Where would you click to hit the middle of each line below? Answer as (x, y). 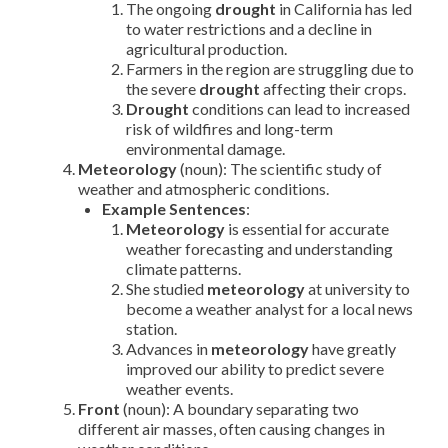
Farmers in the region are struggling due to (270, 68)
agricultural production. (206, 48)
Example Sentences (174, 208)
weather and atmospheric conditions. (203, 188)
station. (151, 328)
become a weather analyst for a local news (269, 308)
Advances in (168, 348)
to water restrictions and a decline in (249, 28)
